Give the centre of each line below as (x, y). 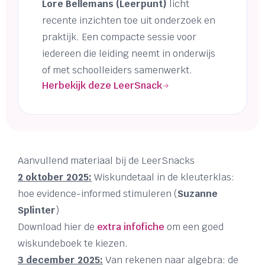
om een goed (194, 227)
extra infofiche (131, 227)
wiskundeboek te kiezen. (73, 244)
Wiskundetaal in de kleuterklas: (163, 177)
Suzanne (198, 194)
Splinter (37, 211)
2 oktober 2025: (55, 177)
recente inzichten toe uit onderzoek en (129, 21)
